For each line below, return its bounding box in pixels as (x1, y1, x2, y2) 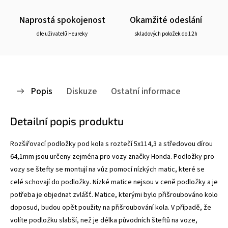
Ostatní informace (111, 84, 181, 98)
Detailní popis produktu (10, 114, 124, 127)
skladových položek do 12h (134, 30, 197, 38)
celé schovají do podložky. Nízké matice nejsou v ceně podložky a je (10, 177, 218, 187)
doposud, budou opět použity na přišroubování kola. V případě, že (10, 202, 211, 213)
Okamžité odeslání (130, 13, 202, 26)
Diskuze (66, 84, 97, 98)
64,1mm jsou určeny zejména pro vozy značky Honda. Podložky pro (10, 151, 214, 162)
